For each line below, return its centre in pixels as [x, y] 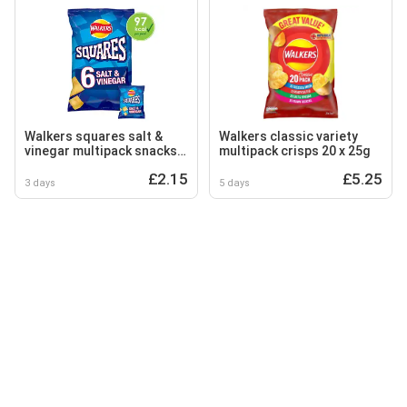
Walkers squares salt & [94, 136]
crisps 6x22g [63, 165]
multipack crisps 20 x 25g [295, 150]
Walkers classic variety [288, 136]
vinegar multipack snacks [101, 150]
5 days [234, 183]
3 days [40, 183]
